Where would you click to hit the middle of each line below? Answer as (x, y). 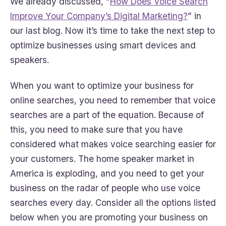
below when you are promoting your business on (109, 217)
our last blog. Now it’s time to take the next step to (112, 30)
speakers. (30, 60)
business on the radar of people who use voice (105, 188)
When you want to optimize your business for (102, 85)
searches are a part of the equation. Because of (107, 115)
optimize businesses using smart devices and (103, 45)
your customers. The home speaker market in (102, 158)
